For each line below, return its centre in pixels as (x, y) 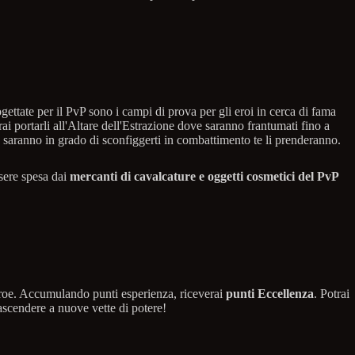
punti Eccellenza (270, 293)
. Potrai (332, 293)
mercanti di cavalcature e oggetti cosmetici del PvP (204, 176)
